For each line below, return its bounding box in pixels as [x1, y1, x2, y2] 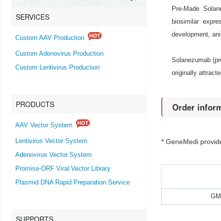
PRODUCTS [16, 99, 54, 109]
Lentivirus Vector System [15, 137, 87, 145]
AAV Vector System [15, 122, 73, 129]
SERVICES [16, 11, 49, 22]
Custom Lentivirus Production [15, 64, 100, 71]
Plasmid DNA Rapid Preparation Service [15, 179, 130, 186]
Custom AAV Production [15, 35, 84, 42]
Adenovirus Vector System [15, 151, 92, 158]
